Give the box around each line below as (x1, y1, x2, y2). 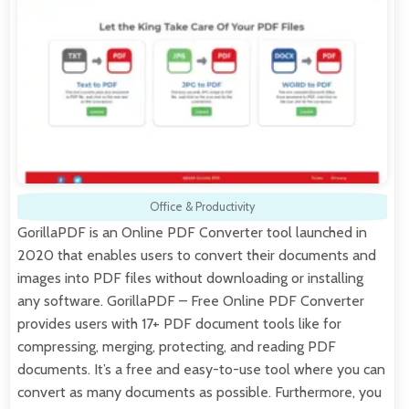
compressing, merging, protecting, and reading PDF (17, 338, 336, 356)
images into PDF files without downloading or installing (17, 269, 363, 288)
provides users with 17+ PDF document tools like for (17, 315, 341, 333)
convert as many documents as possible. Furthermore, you (17, 383, 382, 402)
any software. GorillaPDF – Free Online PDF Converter (17, 292, 364, 310)
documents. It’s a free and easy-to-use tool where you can (17, 361, 385, 379)
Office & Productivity (150, 200, 255, 215)
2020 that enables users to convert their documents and (17, 246, 376, 265)
